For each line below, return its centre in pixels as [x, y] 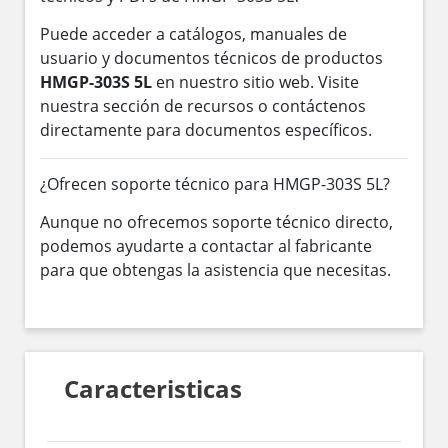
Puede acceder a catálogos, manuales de [193, 33]
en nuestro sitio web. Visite [255, 81]
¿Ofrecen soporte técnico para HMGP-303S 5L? [215, 183]
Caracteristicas [152, 389]
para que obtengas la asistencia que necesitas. [215, 269]
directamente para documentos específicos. [206, 129]
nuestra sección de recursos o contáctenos [203, 105]
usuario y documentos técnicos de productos [211, 57]
